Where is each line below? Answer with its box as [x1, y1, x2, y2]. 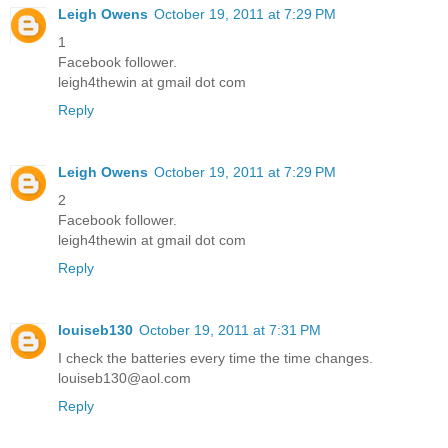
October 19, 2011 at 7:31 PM [139, 322, 321, 339]
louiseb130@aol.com [58, 370, 191, 387]
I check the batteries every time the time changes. [58, 350, 373, 367]
